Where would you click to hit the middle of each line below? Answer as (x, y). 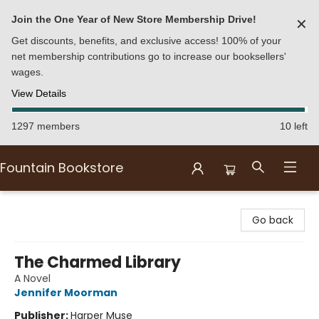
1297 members (46, 126)
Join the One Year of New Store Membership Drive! (134, 19)
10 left (294, 126)
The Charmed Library (98, 262)
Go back (273, 220)
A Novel (32, 278)
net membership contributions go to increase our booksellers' (149, 56)
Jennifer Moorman (66, 293)
